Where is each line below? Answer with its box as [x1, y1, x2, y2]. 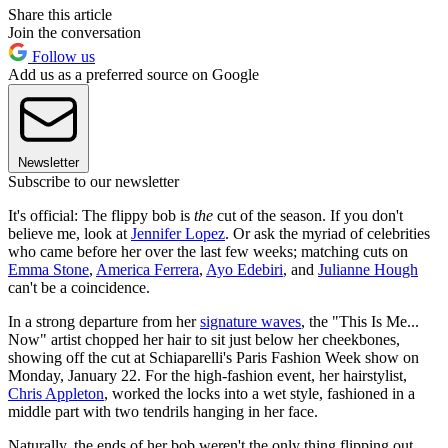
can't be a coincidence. [8, 279, 150, 297]
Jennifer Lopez [131, 225, 225, 243]
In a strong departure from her [8, 313, 200, 331]
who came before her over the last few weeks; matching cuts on [8, 243, 408, 261]
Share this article [8, 6, 112, 24]
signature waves [200, 313, 301, 331]
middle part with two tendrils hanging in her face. [8, 403, 318, 421]
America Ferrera [96, 261, 199, 279]
